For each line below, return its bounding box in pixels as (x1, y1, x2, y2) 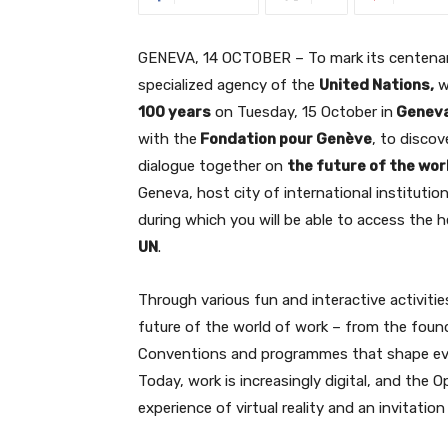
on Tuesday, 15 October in (211, 103, 393, 121)
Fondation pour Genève (197, 130, 372, 148)
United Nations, (319, 76, 434, 94)
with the (138, 130, 197, 148)
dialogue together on (138, 157, 287, 175)
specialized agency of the (138, 76, 319, 94)
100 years (138, 103, 211, 121)
